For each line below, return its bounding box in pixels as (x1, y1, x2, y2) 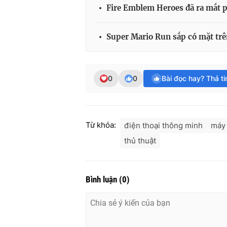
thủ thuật (124, 136, 156, 146)
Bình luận (86, 174, 119, 185)
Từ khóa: (86, 120, 116, 130)
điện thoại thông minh (124, 121, 203, 131)
